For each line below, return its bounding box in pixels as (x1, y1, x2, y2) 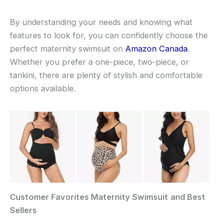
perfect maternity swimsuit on (10, 43, 125, 54)
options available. (10, 83, 76, 93)
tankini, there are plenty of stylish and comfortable (10, 70, 202, 80)
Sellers (10, 205, 37, 216)
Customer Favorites (10, 192, 91, 202)
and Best (170, 192, 205, 202)
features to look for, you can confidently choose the (10, 30, 208, 40)
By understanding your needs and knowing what (10, 17, 192, 27)
